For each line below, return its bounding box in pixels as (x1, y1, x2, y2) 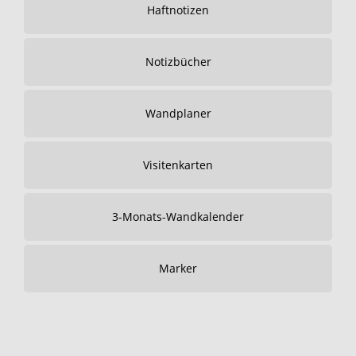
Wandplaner (145, 106, 211, 121)
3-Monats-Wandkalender (112, 209, 244, 224)
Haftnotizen (147, 2, 209, 17)
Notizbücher (145, 54, 211, 69)
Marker (159, 261, 197, 276)
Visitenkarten (143, 157, 213, 172)
